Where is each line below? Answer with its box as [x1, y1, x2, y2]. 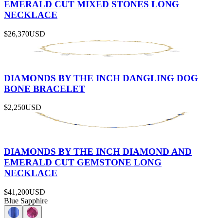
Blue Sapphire [4, 196, 48, 205]
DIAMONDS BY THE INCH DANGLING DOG [4, 73, 198, 83]
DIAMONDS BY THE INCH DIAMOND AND [4, 146, 192, 157]
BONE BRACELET [4, 83, 85, 94]
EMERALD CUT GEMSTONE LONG [4, 157, 162, 167]
